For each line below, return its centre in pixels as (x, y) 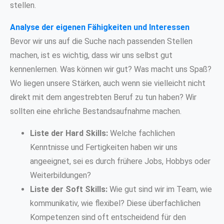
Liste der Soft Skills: (69, 189)
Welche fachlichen (141, 133)
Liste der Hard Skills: (69, 133)
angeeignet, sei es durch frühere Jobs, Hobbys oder (120, 161)
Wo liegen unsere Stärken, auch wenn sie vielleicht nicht (108, 83)
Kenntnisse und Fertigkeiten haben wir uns (104, 147)
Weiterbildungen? (60, 175)
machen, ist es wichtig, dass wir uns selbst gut (91, 55)
